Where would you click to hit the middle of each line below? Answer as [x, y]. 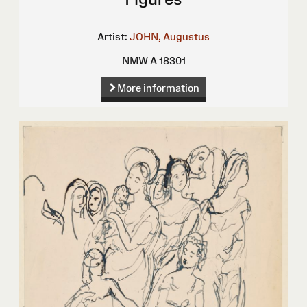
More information [158, 88]
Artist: [112, 36]
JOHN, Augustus [170, 36]
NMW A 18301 [153, 60]
